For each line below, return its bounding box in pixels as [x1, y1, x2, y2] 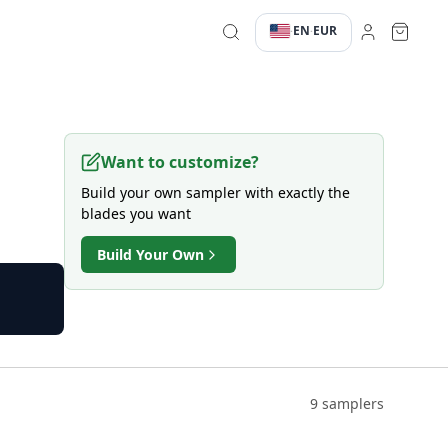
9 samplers [310, 394, 384, 413]
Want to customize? [101, 151, 259, 173]
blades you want [81, 204, 191, 223]
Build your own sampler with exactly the [81, 183, 350, 202]
